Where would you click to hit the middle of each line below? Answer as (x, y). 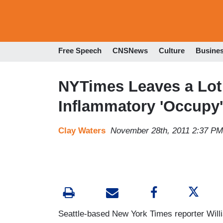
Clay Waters (82, 130)
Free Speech (80, 51)
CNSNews (130, 51)
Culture (172, 51)
